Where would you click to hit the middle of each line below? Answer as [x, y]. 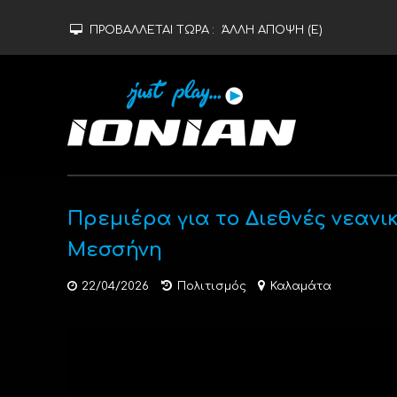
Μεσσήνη [114, 250]
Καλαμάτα [300, 286]
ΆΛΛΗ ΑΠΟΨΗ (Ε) [272, 30]
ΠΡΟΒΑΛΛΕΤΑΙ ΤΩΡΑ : [153, 30]
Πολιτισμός [211, 286]
